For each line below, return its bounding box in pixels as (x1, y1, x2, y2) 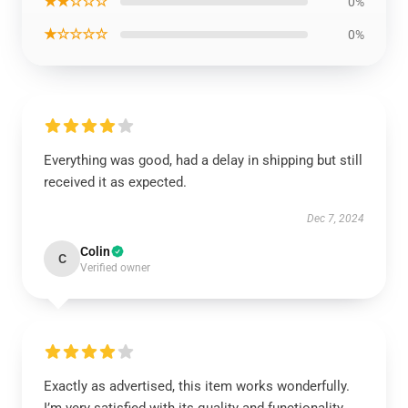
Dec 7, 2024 (307, 212, 364, 225)
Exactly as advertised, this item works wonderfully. (44, 378, 350, 394)
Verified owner (80, 261, 150, 274)
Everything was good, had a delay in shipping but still (44, 152, 362, 168)
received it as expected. (44, 174, 187, 190)
